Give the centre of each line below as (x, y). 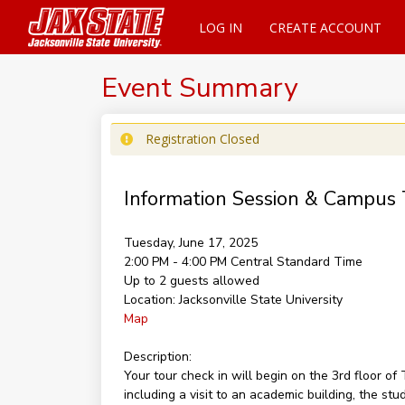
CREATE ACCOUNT (325, 28)
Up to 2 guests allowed (191, 281)
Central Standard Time (296, 262)
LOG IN (220, 28)
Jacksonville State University (260, 300)
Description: (157, 357)
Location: (149, 300)
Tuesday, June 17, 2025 (190, 243)
